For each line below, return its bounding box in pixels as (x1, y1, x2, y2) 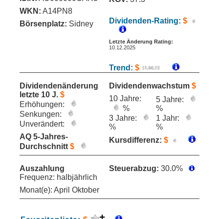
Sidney (67, 20, 93, 28)
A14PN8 (41, 7, 72, 15)
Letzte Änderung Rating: (109, 39, 173, 44)
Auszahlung (20, 164, 65, 173)
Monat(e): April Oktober (20, 186, 99, 194)
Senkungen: (20, 110, 64, 118)
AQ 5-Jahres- (20, 132, 68, 141)
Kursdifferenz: (109, 136, 162, 144)
